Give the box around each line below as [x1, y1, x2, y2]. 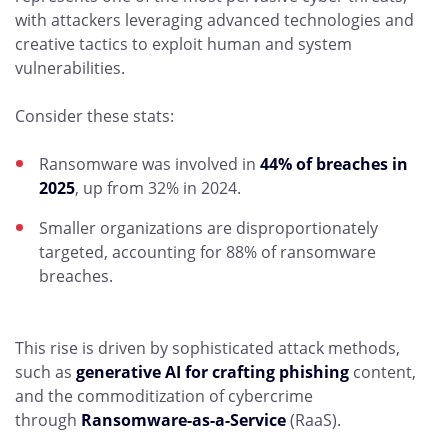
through [15, 409, 81, 431]
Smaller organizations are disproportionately [39, 217, 378, 239]
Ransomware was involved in [39, 153, 260, 175]
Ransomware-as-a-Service [81, 409, 286, 431]
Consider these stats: [15, 105, 174, 127]
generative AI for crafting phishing [76, 361, 349, 383]
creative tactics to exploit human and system [15, 33, 352, 55]
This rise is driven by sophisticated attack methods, [15, 337, 400, 359]
